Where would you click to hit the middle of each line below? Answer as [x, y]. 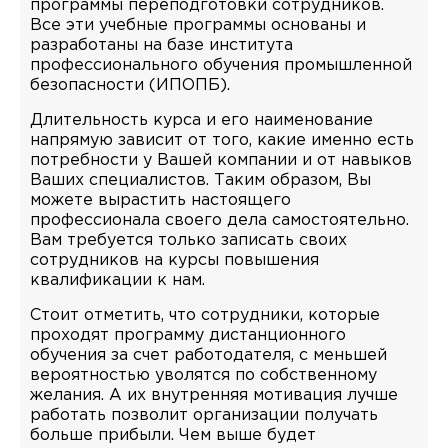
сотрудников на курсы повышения [174, 260]
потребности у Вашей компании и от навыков [221, 160]
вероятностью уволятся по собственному [203, 375]
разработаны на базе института [161, 45]
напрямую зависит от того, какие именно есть [222, 140]
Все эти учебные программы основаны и [198, 25]
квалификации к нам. [117, 280]
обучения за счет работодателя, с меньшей [208, 355]
